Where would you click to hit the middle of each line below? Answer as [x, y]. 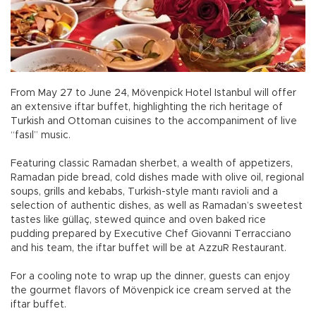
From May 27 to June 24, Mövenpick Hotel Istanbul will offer [153, 93]
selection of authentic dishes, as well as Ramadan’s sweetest [157, 206]
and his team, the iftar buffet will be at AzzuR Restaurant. [148, 248]
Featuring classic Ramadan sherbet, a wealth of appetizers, [152, 163]
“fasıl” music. [41, 135]
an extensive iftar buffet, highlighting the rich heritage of [147, 107]
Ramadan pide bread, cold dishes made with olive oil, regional [157, 177]
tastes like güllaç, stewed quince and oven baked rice [138, 220]
